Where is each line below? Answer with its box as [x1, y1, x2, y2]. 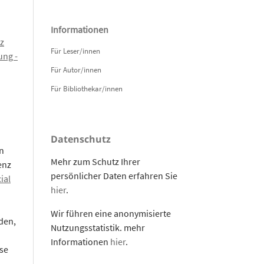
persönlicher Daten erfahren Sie [51, 169, 177, 181]
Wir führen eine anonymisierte [51, 207, 171, 219]
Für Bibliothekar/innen [51, 83, 123, 94]
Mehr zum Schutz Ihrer [51, 155, 140, 167]
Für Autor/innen [51, 64, 101, 75]
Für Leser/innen [51, 45, 100, 56]
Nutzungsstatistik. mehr [51, 221, 145, 233]
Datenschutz [51, 132, 111, 146]
